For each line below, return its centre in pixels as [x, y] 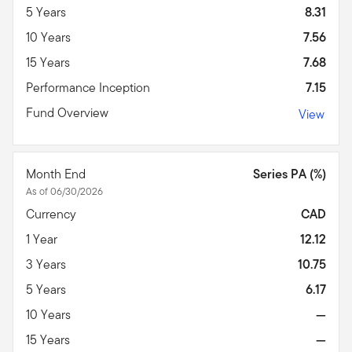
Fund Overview [69, 112]
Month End [57, 174]
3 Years [48, 264]
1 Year [43, 239]
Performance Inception [90, 87]
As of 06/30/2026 [64, 191]
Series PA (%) [290, 174]
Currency [53, 214]
